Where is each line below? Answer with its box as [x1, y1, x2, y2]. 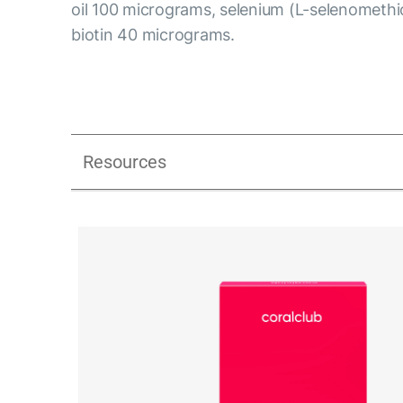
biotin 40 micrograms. [71, 24, 235, 44]
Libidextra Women [163, 219, 283, 237]
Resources [83, 150, 167, 173]
